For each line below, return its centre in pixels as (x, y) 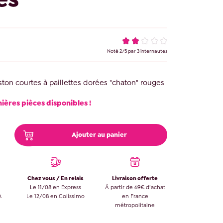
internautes (154, 51)
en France (135, 197)
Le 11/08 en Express (56, 188)
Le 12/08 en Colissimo (56, 197)
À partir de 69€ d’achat (135, 188)
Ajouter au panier (99, 135)
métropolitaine (135, 206)
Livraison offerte (135, 179)
